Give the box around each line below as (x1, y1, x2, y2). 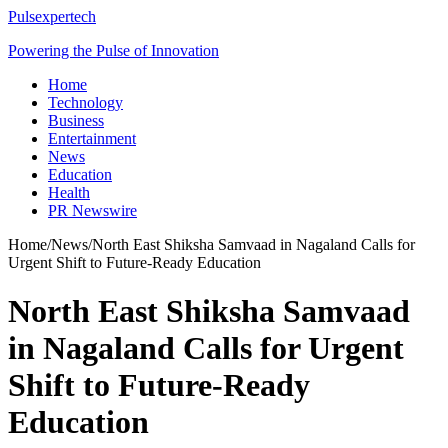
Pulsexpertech (8, 8, 96, 25)
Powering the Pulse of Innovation (8, 42, 219, 59)
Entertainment (48, 130, 136, 147)
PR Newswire (48, 202, 137, 219)
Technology (48, 94, 123, 111)
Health (48, 184, 90, 201)
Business (48, 112, 104, 129)
